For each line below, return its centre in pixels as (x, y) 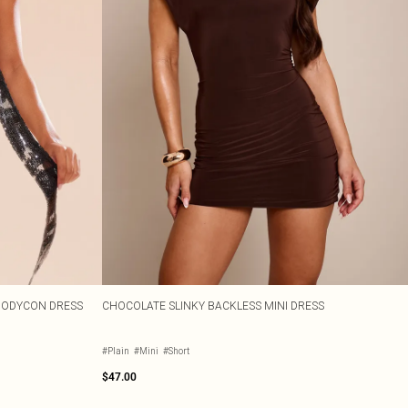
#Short (176, 351)
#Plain (116, 351)
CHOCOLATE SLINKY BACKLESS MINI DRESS (213, 306)
